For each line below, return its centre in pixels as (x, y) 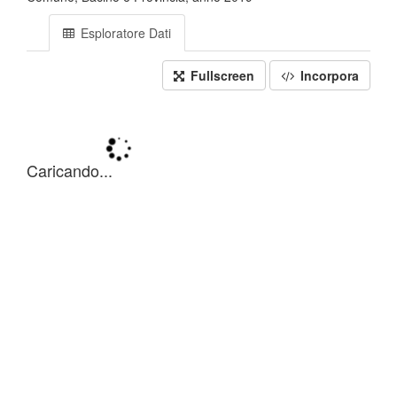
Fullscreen (221, 75)
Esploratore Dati (124, 33)
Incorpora (328, 75)
